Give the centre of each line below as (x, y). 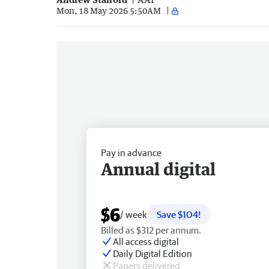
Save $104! (179, 214)
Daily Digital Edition (153, 253)
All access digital (146, 241)
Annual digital (158, 168)
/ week (134, 214)
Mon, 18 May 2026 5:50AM (109, 11)
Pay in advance (131, 152)
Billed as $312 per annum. (151, 230)
